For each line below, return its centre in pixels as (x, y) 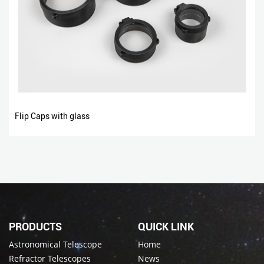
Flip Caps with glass (52, 116)
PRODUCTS (35, 227)
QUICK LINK (166, 227)
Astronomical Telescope (55, 245)
